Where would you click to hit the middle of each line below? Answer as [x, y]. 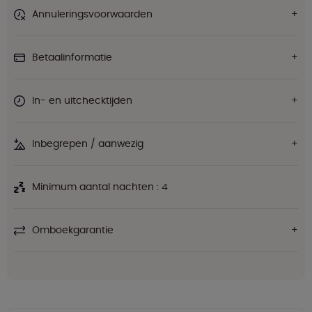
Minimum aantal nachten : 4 [100, 187]
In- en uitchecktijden [82, 101]
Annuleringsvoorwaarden [92, 14]
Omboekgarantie [73, 230]
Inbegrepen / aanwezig [88, 144]
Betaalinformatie [72, 57]
